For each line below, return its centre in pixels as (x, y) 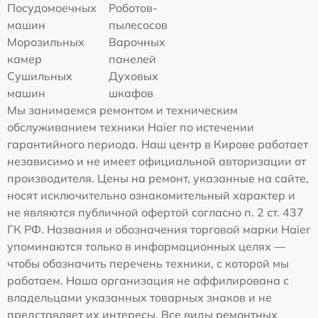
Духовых (134, 76)
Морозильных (46, 42)
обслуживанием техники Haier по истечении (131, 127)
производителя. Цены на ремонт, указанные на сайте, (158, 178)
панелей (133, 59)
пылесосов (138, 24)
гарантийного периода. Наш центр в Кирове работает (158, 144)
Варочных (137, 42)
